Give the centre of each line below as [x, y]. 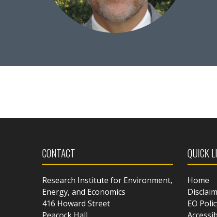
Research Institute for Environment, [107, 180]
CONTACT [59, 153]
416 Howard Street [76, 204]
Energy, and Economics [84, 192]
